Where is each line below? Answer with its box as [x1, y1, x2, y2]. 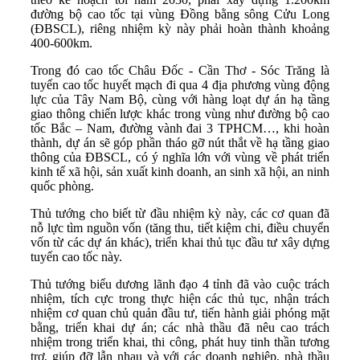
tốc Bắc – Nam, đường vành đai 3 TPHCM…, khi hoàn [31, 121, 329, 135]
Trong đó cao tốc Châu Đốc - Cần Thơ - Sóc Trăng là [31, 63, 329, 77]
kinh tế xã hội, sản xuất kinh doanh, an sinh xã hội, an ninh [31, 164, 329, 178]
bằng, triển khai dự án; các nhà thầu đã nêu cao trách [31, 320, 329, 334]
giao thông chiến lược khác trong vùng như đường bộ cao [31, 106, 329, 121]
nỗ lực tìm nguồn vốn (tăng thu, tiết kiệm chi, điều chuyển [31, 220, 329, 235]
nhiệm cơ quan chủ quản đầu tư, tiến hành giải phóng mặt [31, 305, 329, 320]
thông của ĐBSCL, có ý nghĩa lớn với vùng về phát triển [31, 149, 329, 164]
